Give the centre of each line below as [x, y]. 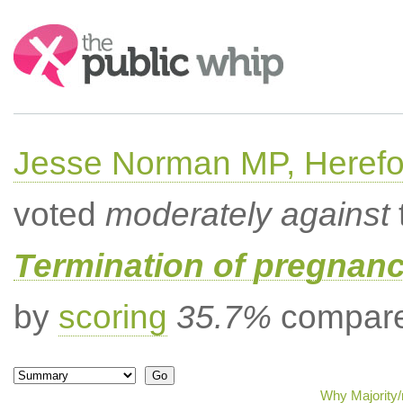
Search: [38, 33]
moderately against [247, 215]
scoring [112, 317]
